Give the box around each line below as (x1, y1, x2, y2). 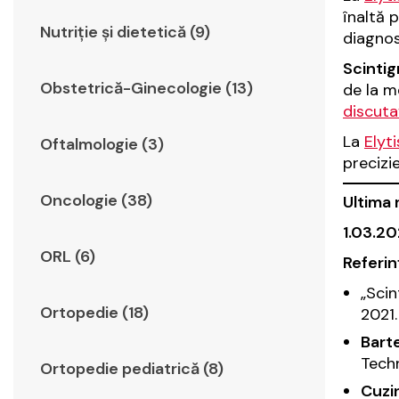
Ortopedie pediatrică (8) (40, 358, 224, 380)
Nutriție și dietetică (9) (40, 21, 210, 44)
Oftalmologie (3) (40, 134, 164, 156)
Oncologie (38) (40, 190, 152, 212)
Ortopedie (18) (40, 302, 149, 324)
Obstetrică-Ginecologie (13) (40, 77, 253, 100)
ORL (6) (40, 246, 95, 268)
